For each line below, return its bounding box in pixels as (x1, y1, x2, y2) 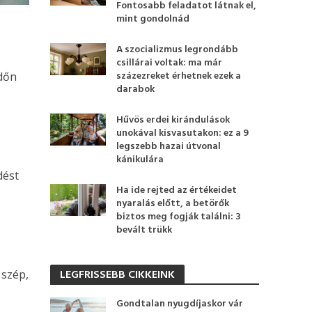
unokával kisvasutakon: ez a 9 (116, 125, 249, 141)
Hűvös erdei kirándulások (116, 112, 231, 128)
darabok (116, 81, 155, 97)
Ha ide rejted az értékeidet (116, 182, 237, 198)
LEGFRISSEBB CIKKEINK (60, 266, 175, 284)
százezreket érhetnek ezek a (116, 68, 242, 84)
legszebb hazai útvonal (116, 139, 221, 155)
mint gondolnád (116, 11, 190, 27)
